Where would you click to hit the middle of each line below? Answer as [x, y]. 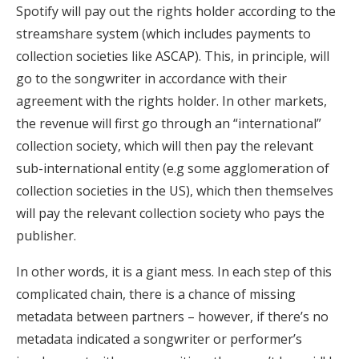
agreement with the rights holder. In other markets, [171, 101]
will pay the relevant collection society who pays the [170, 214]
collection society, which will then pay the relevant [165, 146]
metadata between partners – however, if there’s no [172, 317]
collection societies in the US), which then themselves [175, 191]
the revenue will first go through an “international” [169, 124]
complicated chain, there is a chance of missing [156, 294]
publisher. [46, 236]
